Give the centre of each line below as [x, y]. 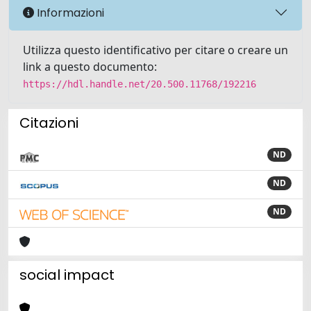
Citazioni [49, 123]
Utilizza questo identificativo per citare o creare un [155, 50]
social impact [67, 275]
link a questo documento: [90, 67]
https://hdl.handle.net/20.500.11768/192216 [140, 84]
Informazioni [69, 12]
